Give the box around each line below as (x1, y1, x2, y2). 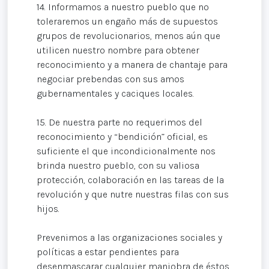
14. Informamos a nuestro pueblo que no (37, 1, 209, 13)
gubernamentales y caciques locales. (37, 88, 194, 100)
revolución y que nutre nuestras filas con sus (37, 189, 229, 201)
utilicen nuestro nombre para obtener (37, 44, 199, 56)
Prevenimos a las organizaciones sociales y (37, 232, 222, 244)
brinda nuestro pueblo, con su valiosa (37, 160, 199, 172)
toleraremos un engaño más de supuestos (37, 16, 218, 28)
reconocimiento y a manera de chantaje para (37, 59, 228, 71)
